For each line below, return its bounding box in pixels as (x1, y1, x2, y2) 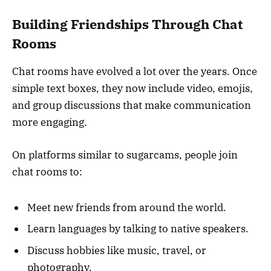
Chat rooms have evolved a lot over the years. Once (12, 64, 257, 78)
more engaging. (12, 115, 87, 129)
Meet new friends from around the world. (27, 200, 226, 214)
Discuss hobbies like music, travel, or (27, 243, 206, 257)
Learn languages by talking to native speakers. (27, 222, 249, 236)
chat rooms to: (12, 165, 82, 179)
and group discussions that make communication (12, 98, 251, 112)
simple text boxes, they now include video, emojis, (12, 81, 253, 95)
